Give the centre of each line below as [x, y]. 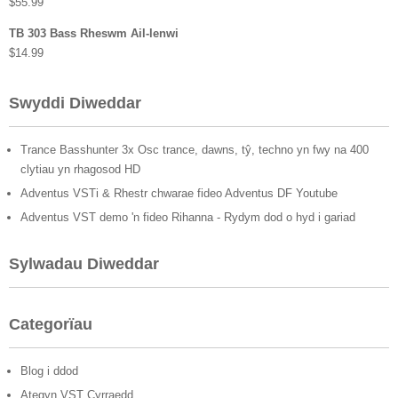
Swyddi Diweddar [75, 103]
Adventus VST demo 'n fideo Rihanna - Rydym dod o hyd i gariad [188, 218]
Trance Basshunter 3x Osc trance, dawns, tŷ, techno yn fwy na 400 [195, 150]
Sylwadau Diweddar [84, 264]
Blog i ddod [49, 371]
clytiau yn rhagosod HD [80, 170]
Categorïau [51, 325]
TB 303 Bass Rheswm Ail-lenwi [94, 34]
